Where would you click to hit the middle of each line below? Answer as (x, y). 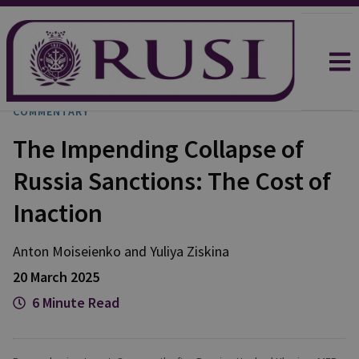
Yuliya (167, 251)
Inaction (58, 213)
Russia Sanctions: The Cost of (172, 181)
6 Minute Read (76, 303)
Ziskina (208, 251)
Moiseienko (87, 251)
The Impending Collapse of (158, 149)
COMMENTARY (51, 111)
